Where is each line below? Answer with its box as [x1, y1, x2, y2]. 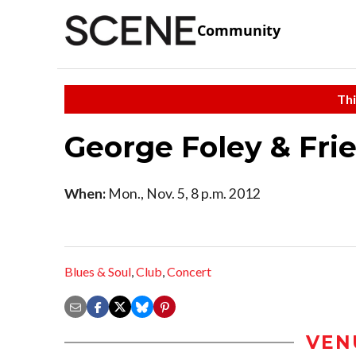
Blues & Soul [64, 264, 131, 280]
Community [197, 21, 281, 41]
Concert [167, 264, 211, 280]
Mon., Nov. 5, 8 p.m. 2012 [106, 184, 261, 202]
